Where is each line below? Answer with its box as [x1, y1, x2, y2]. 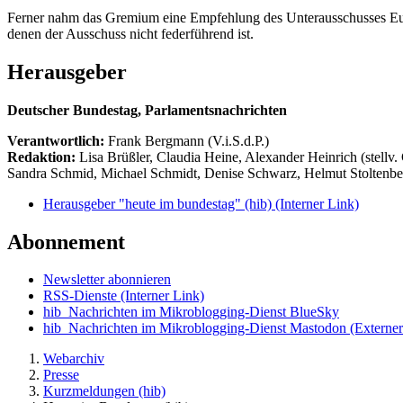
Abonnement [7, 229, 125, 254]
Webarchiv [43, 351, 104, 367]
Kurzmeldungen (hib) [43, 383, 166, 399]
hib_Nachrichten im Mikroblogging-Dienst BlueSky [43, 304, 339, 320]
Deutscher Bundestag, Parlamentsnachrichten [7, 102, 287, 118]
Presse [43, 367, 79, 383]
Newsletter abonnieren [43, 272, 171, 288]
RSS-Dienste [43, 288, 121, 304]
